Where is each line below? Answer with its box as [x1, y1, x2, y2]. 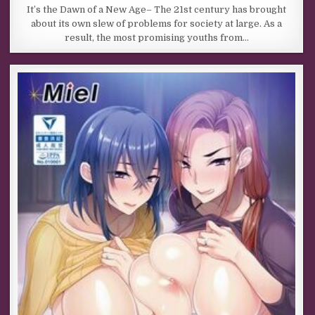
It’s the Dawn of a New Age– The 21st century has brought [27, 4, 287, 15]
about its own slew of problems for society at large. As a [31, 18, 283, 30]
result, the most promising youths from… [64, 32, 249, 44]
